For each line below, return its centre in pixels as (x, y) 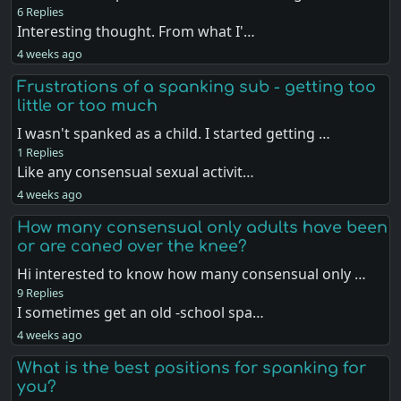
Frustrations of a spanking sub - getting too (197, 86)
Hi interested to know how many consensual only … (192, 274)
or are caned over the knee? (132, 246)
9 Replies (41, 293)
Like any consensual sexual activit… (136, 171)
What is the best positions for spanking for (192, 368)
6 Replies (41, 11)
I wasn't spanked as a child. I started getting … (174, 133)
